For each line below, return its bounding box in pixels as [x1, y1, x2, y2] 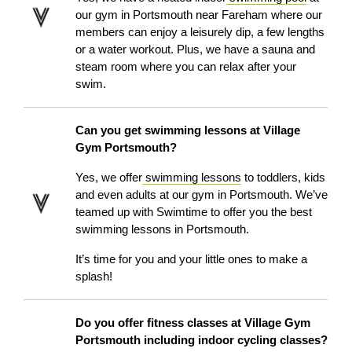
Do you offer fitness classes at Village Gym [75, 316, 311, 330]
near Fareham [196, 8, 272, 22]
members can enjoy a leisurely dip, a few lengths [75, 25, 325, 39]
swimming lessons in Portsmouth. [75, 222, 253, 236]
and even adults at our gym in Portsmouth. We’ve [75, 188, 328, 202]
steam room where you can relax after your [75, 60, 297, 74]
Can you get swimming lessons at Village [75, 123, 301, 137]
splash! [75, 269, 113, 284]
